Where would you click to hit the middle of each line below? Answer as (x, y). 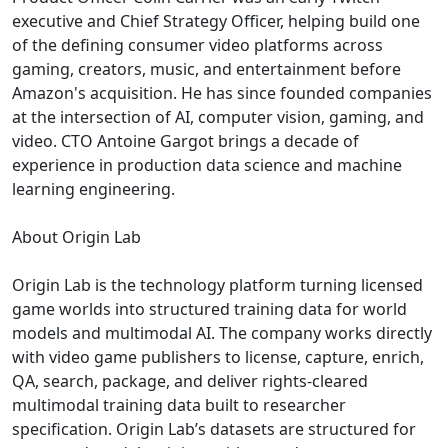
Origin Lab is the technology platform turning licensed (217, 284)
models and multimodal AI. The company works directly (222, 332)
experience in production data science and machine (207, 164)
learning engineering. (93, 188)
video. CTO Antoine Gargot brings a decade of (185, 140)
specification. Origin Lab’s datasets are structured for (214, 428)
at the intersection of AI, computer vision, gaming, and (218, 116)
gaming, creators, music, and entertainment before (206, 68)
